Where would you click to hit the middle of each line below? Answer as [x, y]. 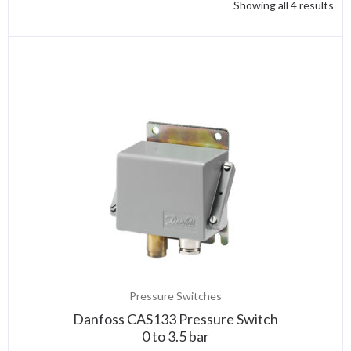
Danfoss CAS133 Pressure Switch [175, 319]
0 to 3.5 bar [175, 336]
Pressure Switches [175, 296]
